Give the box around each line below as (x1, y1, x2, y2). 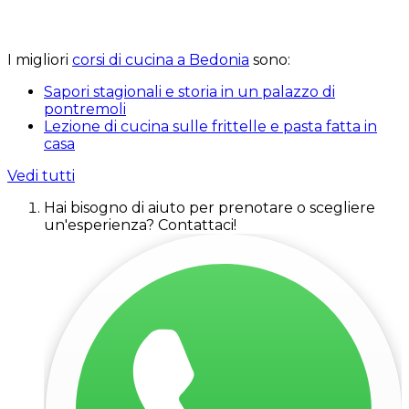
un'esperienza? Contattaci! (44, 215, 236, 234)
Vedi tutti (7, 166, 75, 184)
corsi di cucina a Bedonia (72, 50, 249, 68)
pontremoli (44, 100, 126, 118)
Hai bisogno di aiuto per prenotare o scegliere (44, 198, 375, 216)
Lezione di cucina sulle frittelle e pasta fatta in (44, 117, 377, 135)
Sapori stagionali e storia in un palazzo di (44, 82, 335, 100)
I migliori (7, 50, 72, 68)
